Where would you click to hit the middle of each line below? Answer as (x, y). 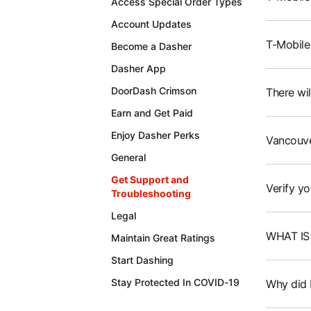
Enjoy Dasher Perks (155, 135)
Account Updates (151, 24)
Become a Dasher (151, 46)
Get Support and (150, 179)
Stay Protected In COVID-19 (175, 282)
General (128, 157)
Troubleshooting (151, 193)
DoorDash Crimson (154, 91)
